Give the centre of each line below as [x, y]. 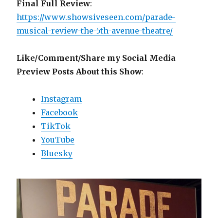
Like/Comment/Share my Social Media [96, 58]
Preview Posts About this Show [79, 72]
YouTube [58, 140]
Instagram [62, 99]
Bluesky [57, 154]
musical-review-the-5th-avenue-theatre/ [95, 31]
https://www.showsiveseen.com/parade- [96, 17]
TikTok [56, 126]
